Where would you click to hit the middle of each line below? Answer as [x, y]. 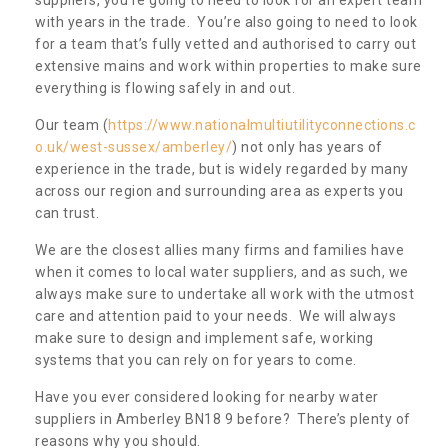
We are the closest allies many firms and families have [219, 249]
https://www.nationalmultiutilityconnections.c [262, 124]
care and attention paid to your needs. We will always [215, 315]
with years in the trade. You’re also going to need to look [226, 21]
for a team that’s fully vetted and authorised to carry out [225, 43]
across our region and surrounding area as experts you [219, 190]
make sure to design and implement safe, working [204, 337]
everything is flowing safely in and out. [167, 87]
